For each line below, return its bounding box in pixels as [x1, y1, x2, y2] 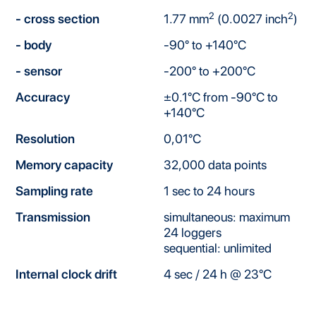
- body [16, 37, 52, 53]
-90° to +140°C [163, 37, 246, 53]
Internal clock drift [16, 267, 118, 282]
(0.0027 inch [214, 11, 288, 27]
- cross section [16, 11, 100, 27]
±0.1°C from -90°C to [163, 90, 278, 105]
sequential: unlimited [163, 241, 272, 256]
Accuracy [16, 90, 71, 105]
